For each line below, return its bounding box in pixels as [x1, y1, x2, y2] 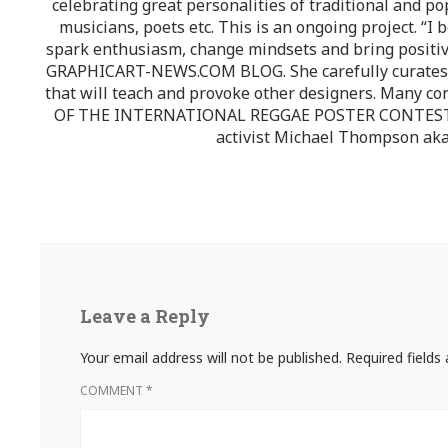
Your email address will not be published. [80, 347, 342, 367]
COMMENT [80, 381, 146, 399]
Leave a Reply [80, 303, 210, 328]
